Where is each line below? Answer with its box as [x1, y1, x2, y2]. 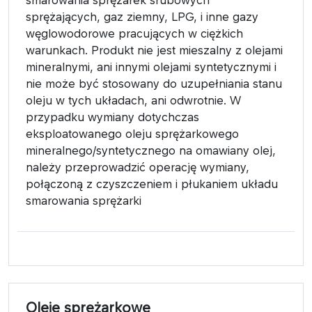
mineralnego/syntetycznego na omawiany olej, [26, 143, 276, 157]
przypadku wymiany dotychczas [26, 109, 199, 124]
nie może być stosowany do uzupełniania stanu [26, 76, 282, 91]
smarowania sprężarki [26, 193, 141, 208]
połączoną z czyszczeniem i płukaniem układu [26, 176, 278, 191]
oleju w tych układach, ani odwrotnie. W [26, 93, 241, 107]
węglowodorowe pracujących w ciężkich [26, 26, 243, 40]
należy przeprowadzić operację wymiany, [26, 159, 249, 174]
